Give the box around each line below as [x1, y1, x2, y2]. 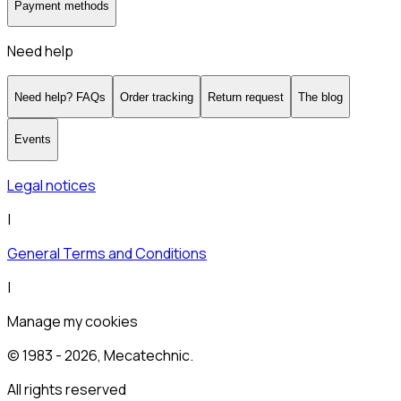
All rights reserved [7, 379, 126, 399]
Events [14, 132, 51, 147]
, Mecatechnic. [98, 345, 193, 365]
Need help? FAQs [14, 90, 106, 104]
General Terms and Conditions [7, 243, 207, 263]
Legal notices [7, 175, 96, 195]
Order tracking [120, 90, 193, 104]
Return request [208, 90, 284, 104]
